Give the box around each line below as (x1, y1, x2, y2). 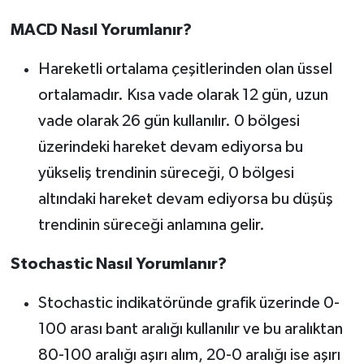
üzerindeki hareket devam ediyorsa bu (37, 139, 303, 156)
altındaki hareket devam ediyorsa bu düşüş (37, 191, 333, 208)
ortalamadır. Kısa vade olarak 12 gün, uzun (37, 87, 328, 104)
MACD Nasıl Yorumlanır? (10, 22, 192, 39)
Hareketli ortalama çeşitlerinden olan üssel (37, 61, 332, 78)
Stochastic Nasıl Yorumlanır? (10, 256, 227, 273)
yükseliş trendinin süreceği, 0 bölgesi (37, 165, 294, 182)
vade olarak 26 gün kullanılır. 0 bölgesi (37, 113, 300, 130)
